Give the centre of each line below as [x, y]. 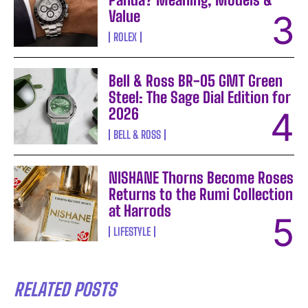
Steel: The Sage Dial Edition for [200, 97]
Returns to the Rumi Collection [201, 194]
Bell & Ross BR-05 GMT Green [196, 80]
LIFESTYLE [132, 231]
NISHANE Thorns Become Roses [201, 177]
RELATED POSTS [65, 289]
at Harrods [140, 210]
